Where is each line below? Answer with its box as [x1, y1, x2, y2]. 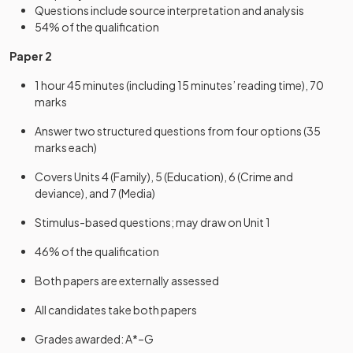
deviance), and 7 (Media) [35, 186, 155, 200]
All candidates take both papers [35, 303, 197, 317]
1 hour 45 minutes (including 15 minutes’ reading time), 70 [35, 78, 324, 92]
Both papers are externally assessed [35, 273, 219, 288]
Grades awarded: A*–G [35, 332, 154, 346]
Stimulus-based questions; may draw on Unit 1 [35, 215, 270, 229]
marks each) [35, 140, 97, 154]
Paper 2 [9, 49, 52, 63]
